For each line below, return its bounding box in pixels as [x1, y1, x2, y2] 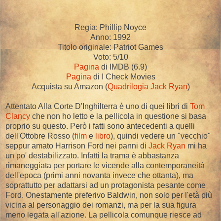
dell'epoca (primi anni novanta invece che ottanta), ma [5, 171, 193, 180]
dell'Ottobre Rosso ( [5, 131, 74, 140]
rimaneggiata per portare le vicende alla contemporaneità [5, 161, 205, 170]
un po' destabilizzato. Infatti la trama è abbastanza [5, 151, 179, 160]
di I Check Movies [91, 72, 155, 81]
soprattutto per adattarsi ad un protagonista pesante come [5, 181, 206, 189]
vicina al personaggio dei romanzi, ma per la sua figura [5, 200, 196, 209]
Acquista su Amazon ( [31, 82, 108, 91]
